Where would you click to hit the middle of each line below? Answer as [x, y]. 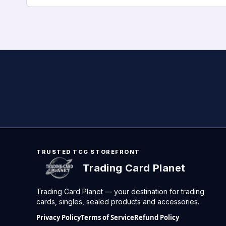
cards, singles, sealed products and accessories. [118, 202]
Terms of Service [107, 218]
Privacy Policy [59, 218]
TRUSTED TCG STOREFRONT [88, 152]
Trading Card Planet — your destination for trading [120, 192]
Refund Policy [157, 218]
